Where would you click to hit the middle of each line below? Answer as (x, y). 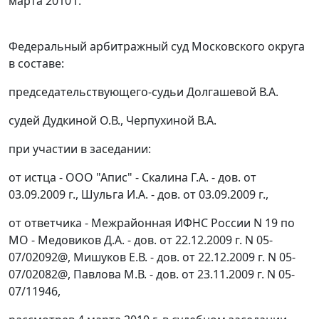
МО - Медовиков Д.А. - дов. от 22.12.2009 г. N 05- (141, 240)
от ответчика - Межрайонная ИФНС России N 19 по (152, 223)
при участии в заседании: (80, 149)
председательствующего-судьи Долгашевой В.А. (143, 92)
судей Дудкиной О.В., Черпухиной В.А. (113, 121)
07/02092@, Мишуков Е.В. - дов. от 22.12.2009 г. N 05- (152, 257)
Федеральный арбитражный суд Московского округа (157, 47)
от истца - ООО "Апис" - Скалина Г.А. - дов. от (132, 178)
